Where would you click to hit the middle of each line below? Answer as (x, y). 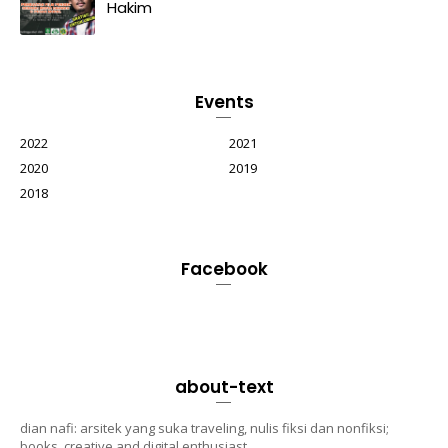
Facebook (224, 269)
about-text (224, 387)
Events (224, 102)
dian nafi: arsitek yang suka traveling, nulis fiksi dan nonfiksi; (204, 428)
